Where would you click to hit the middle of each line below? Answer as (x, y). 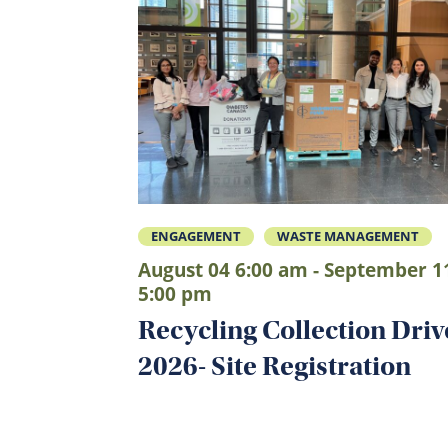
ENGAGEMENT (196, 235)
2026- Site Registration (274, 365)
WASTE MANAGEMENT (348, 235)
